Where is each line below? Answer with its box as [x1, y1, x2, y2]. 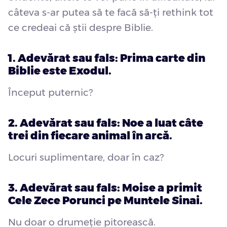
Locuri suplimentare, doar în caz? [8, 152, 164, 164]
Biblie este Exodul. [8, 64, 111, 78]
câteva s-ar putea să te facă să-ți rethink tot [8, 7, 213, 19]
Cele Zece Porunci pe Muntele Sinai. [8, 194, 203, 207]
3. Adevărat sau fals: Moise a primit [8, 181, 202, 195]
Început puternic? [8, 87, 93, 99]
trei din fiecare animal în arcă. [8, 129, 172, 142]
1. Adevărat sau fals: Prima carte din [8, 52, 205, 65]
